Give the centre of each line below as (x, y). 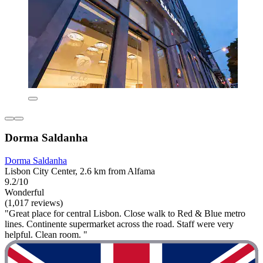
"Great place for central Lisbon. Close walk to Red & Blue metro (125, 214)
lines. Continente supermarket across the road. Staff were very (119, 224)
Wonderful (24, 193)
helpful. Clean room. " (46, 235)
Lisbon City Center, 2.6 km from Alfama (80, 171)
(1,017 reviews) (34, 203)
